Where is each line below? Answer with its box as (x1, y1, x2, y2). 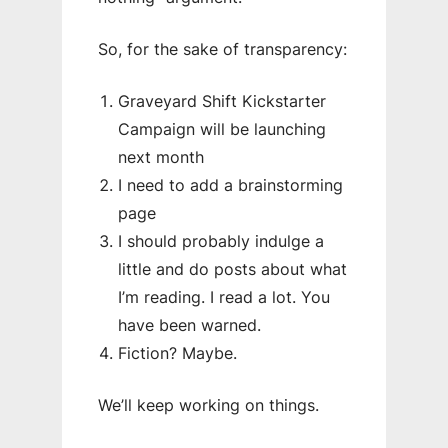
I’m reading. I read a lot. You (117, 286, 330, 307)
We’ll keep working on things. (97, 394, 319, 415)
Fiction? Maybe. (117, 342, 237, 363)
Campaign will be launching (117, 118, 326, 139)
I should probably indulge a (117, 230, 324, 251)
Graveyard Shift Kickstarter (117, 90, 326, 111)
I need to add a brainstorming (117, 174, 343, 195)
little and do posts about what (117, 258, 347, 279)
